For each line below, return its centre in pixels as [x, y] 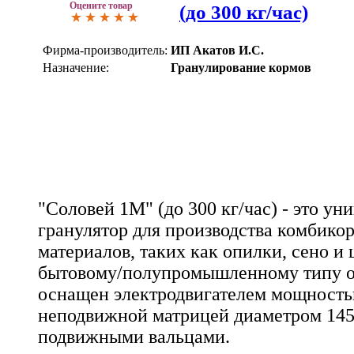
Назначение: [76, 67]
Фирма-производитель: [105, 50]
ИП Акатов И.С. [217, 50]
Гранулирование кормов [241, 67]
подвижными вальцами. [134, 336]
